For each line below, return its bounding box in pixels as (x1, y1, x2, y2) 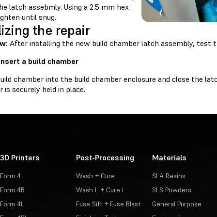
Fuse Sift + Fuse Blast (76, 199, 140, 208)
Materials (152, 152, 186, 162)
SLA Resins (152, 171, 186, 180)
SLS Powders (152, 185, 191, 194)
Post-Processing (76, 152, 134, 162)
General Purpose (152, 199, 201, 208)
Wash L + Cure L (76, 185, 125, 194)
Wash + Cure (76, 171, 115, 180)
